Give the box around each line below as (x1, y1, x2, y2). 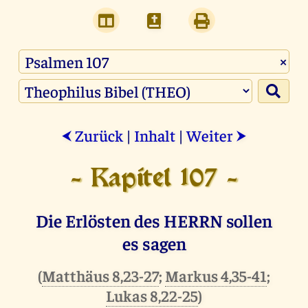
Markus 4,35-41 (165, 265, 267, 286)
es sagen (122, 232, 186, 255)
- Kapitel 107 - (70, 168, 238, 192)
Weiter (186, 125, 236, 146)
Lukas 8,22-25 (106, 285, 198, 306)
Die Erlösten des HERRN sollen (36, 209, 272, 232)
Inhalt (134, 125, 175, 146)
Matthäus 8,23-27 (42, 265, 159, 286)
